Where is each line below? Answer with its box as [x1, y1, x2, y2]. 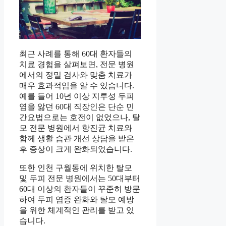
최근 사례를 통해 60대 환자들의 [19, 49, 132, 58]
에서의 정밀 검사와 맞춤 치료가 [19, 70, 132, 79]
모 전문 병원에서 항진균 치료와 [19, 123, 132, 132]
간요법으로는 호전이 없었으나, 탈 [19, 112, 140, 122]
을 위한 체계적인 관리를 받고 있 [19, 205, 134, 214]
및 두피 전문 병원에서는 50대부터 [19, 174, 140, 183]
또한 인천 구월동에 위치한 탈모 [19, 163, 132, 172]
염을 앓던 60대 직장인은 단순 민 [19, 102, 134, 111]
